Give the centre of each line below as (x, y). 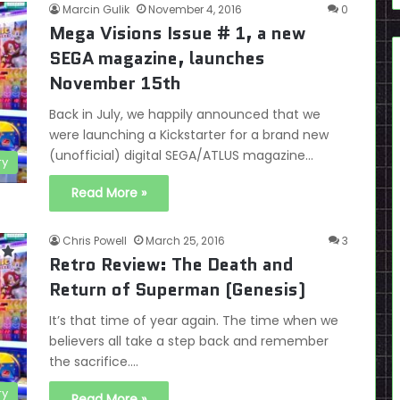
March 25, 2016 (185, 241)
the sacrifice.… (94, 362)
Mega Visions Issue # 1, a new (177, 33)
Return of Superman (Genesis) (177, 289)
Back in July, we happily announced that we (185, 114)
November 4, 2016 (195, 9)
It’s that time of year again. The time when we (194, 321)
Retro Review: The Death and (171, 264)
